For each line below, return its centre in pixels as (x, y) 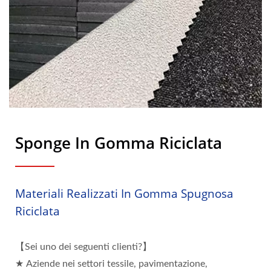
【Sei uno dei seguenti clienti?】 (83, 247)
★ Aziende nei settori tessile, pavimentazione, (111, 264)
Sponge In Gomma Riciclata (119, 143)
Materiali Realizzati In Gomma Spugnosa (124, 194)
